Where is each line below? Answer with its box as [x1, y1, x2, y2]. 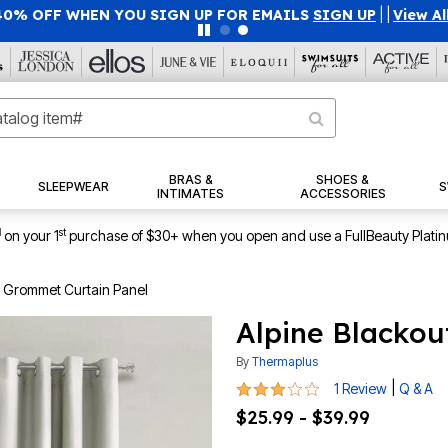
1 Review [334, 380, 387, 398]
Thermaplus [252, 354, 318, 370]
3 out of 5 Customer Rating [235, 376, 425, 397]
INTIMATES [157, 186, 225, 202]
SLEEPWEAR [37, 179, 109, 195]
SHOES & [316, 172, 370, 188]
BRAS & [168, 172, 213, 188]
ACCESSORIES [299, 186, 386, 202]
